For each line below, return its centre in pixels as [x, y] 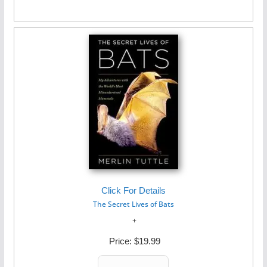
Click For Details [133, 190]
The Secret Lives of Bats [133, 204]
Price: [120, 241]
